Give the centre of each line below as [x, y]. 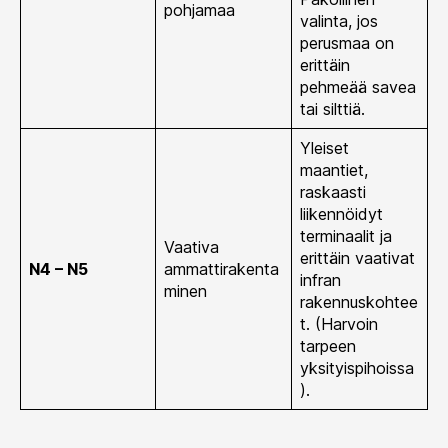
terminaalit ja [346, 235]
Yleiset [324, 147]
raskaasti [333, 191]
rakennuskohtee [359, 301]
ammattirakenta [221, 268]
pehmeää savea [358, 86]
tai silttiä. [332, 108]
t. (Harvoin [339, 323]
